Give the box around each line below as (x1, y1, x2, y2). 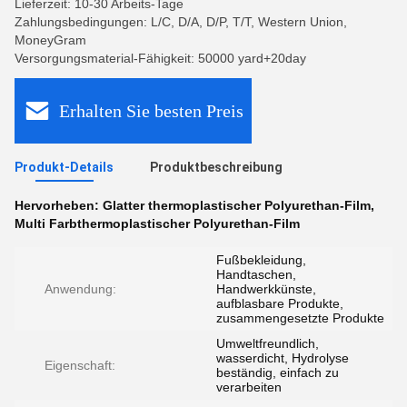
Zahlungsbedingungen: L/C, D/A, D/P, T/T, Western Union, (15, 15, 347, 29)
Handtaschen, (216, 267, 296, 282)
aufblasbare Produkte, (216, 296, 343, 311)
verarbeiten (216, 380, 282, 394)
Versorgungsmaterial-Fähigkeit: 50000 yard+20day (15, 51, 306, 65)
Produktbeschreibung (150, 160, 283, 174)
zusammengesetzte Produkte (216, 311, 384, 325)
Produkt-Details (15, 160, 114, 174)
